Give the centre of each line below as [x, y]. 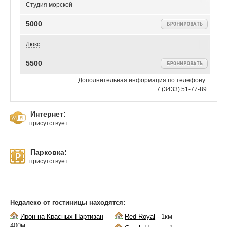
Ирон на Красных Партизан [62, 217]
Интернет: [48, 114]
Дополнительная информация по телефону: [143, 80]
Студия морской [49, 5]
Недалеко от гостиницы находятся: [68, 203]
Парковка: [49, 152]
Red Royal [140, 217]
